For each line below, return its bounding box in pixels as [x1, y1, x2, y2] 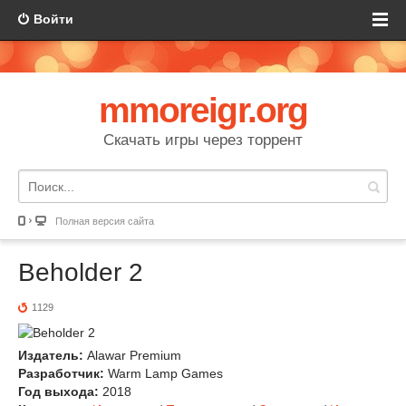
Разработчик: [18, 366, 104, 381]
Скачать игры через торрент [103, 131, 303, 149]
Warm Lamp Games [104, 366, 223, 381]
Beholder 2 [18, 258, 143, 286]
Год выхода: [18, 384, 99, 399]
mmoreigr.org [99, 91, 307, 130]
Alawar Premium [83, 348, 181, 362]
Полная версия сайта [55, 216, 154, 227]
